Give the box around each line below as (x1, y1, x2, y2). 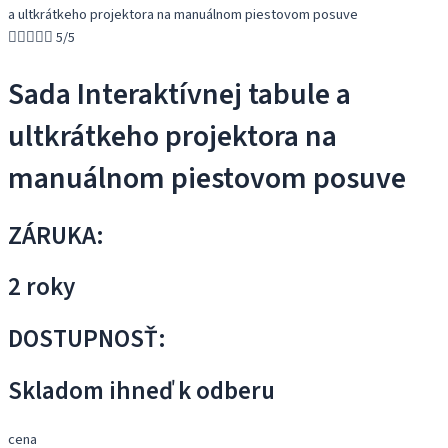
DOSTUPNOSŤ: (8, 321, 166, 358)
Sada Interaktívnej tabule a (8, 72, 351, 116)
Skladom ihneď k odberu (8, 372, 275, 409)
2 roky (8, 269, 75, 306)
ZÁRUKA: (8, 217, 104, 254)
